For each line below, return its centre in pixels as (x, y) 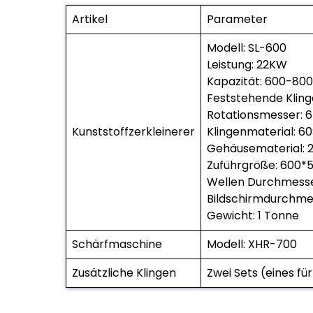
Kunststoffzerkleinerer (133, 131)
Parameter (237, 19)
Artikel (89, 19)
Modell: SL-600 (246, 48)
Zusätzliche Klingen (124, 272)
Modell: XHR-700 (252, 244)
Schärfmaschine (117, 244)
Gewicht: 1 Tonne (253, 215)
